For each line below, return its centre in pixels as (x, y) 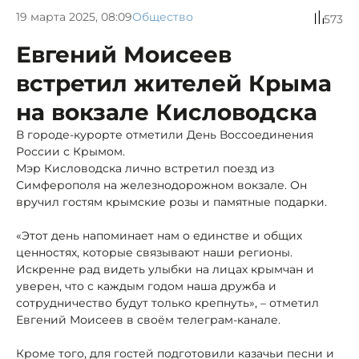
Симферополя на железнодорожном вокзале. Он (161, 185)
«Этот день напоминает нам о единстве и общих (159, 235)
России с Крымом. (71, 151)
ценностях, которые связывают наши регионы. (154, 252)
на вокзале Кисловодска (167, 112)
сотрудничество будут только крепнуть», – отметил (167, 303)
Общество (163, 17)
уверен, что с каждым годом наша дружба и (146, 286)
